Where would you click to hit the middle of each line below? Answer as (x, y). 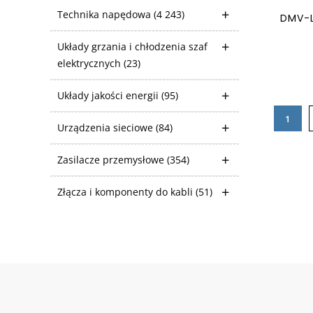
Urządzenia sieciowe (107, 128)
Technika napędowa (105, 14)
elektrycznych (90, 63)
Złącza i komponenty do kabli (126, 192)
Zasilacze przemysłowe (112, 160)
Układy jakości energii (109, 95)
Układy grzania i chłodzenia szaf (132, 46)
